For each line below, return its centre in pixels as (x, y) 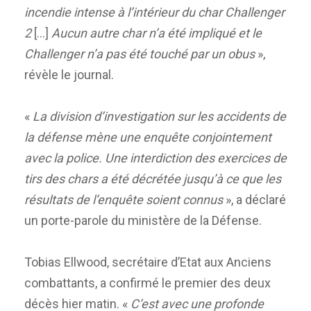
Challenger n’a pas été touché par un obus (140, 54)
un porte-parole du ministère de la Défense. (143, 221)
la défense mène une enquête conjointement (148, 137)
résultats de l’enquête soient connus (124, 200)
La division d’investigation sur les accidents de (159, 117)
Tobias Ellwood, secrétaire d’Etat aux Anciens (148, 262)
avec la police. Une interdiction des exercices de (155, 158)
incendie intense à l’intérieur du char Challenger (154, 12)
